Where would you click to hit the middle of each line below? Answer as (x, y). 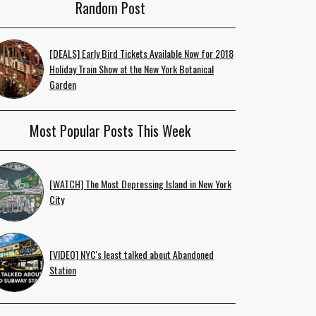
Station (63, 270)
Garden (63, 84)
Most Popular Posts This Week (110, 130)
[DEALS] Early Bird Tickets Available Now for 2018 (141, 53)
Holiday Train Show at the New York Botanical (132, 69)
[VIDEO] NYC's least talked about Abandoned (132, 254)
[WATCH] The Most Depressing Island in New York (140, 184)
